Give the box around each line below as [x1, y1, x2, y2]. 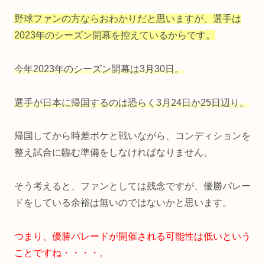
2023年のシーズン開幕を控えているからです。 [14, 30, 215, 40]
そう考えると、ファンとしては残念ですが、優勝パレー [14, 181, 251, 192]
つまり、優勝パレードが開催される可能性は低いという [14, 231, 251, 241]
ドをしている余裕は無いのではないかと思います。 [14, 198, 232, 208]
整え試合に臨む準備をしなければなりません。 [14, 147, 213, 158]
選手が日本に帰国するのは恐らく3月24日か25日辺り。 [14, 97, 249, 108]
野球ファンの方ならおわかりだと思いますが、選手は [14, 13, 241, 24]
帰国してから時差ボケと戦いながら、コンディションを [14, 131, 251, 141]
